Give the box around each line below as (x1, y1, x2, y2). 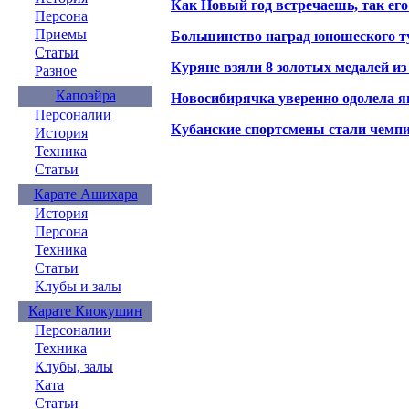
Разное (35, 63, 77, 79)
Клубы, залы (35, 359, 113, 374)
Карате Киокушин (28, 303, 142, 319)
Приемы (35, 26, 87, 42)
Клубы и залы (35, 278, 121, 294)
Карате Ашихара (33, 186, 138, 202)
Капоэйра (55, 88, 116, 103)
